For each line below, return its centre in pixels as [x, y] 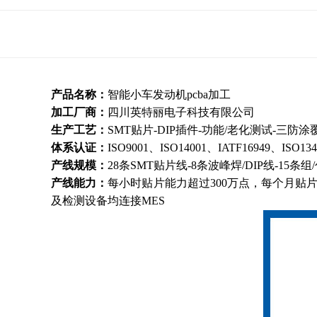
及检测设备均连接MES [108, 201]
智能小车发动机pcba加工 [169, 95]
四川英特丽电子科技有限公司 [181, 113]
